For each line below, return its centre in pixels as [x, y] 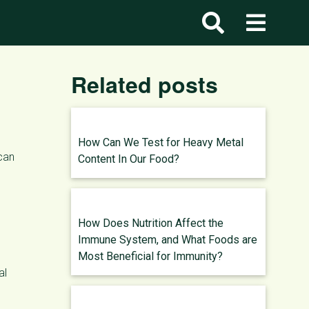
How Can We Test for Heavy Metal [161, 142]
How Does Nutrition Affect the [151, 223]
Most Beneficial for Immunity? [150, 256]
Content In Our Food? [129, 159]
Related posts [144, 84]
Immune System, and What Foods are [168, 240]
